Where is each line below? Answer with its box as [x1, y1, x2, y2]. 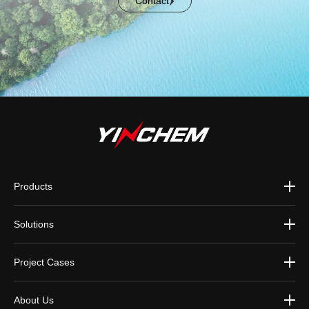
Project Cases [14, 257, 74, 268]
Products [14, 181, 52, 192]
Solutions [14, 219, 54, 230]
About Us [14, 295, 54, 306]
